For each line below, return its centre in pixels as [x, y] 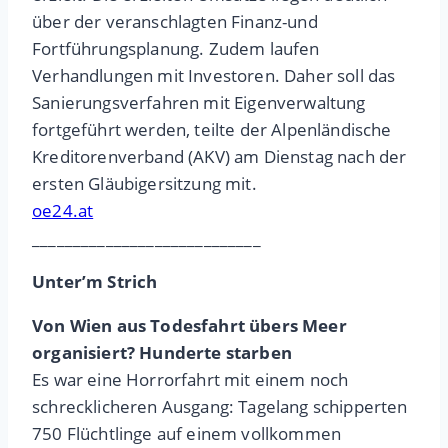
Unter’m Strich [95, 282]
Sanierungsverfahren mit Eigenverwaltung [199, 103]
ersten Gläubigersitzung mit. [144, 184]
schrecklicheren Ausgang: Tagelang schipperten [220, 407]
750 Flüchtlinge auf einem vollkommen [187, 434]
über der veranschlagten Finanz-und [175, 22]
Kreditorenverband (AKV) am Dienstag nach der [219, 157]
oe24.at [63, 211]
